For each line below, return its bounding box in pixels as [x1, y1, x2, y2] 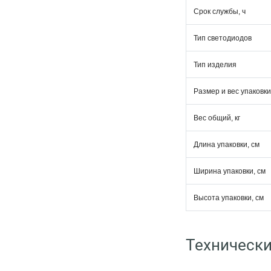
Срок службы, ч [194, 7, 246, 16]
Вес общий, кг [194, 114, 240, 122]
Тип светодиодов [194, 34, 252, 42]
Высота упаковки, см [194, 194, 264, 202]
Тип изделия [194, 60, 237, 69]
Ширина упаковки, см [194, 167, 266, 175]
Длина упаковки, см [194, 140, 260, 149]
